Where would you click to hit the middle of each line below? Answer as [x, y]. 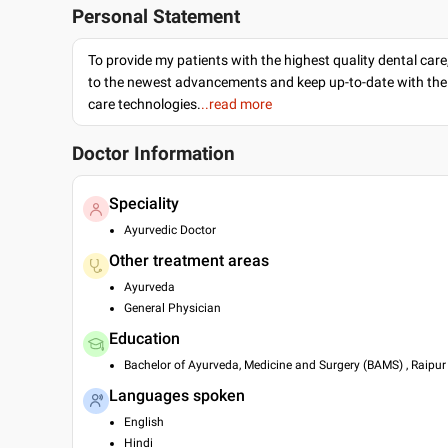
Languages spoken [177, 395]
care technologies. [144, 104]
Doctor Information [153, 154]
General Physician [172, 308]
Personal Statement [156, 17]
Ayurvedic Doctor [170, 230]
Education [144, 338]
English [144, 422]
